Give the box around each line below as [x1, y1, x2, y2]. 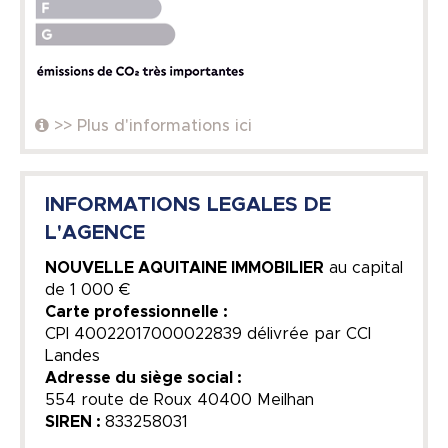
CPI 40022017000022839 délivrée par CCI [45, 325, 371, 342]
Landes [45, 347, 100, 364]
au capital [324, 259, 403, 276]
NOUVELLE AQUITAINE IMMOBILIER [45, 259, 324, 276]
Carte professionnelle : [45, 303, 228, 320]
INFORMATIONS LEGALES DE [45, 194, 331, 215]
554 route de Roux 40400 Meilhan [45, 391, 314, 408]
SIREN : [45, 413, 105, 430]
